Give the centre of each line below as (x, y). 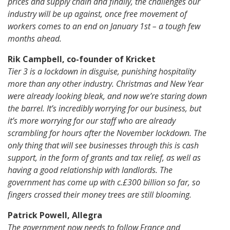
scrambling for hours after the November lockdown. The (107, 133)
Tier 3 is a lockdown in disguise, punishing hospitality (102, 72)
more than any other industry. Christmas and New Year (106, 84)
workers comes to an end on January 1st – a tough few (104, 26)
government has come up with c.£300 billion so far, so (104, 183)
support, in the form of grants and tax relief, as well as (104, 158)
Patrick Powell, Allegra (55, 215)
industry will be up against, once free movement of (97, 14)
